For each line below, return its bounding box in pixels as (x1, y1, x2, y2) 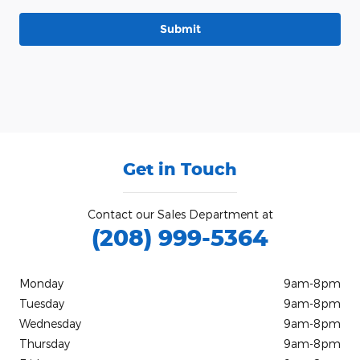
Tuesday (19, 297, 64, 311)
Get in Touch (123, 158, 237, 180)
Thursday (19, 337, 70, 351)
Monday (19, 276, 63, 291)
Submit (159, 22, 201, 37)
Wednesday (19, 317, 81, 331)
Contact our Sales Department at (87, 207, 273, 222)
